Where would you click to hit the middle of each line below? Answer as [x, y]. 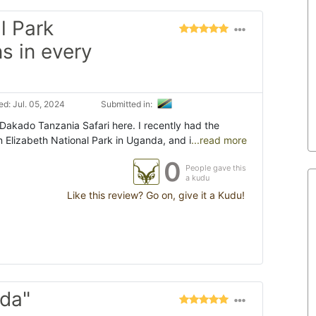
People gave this [216, 168]
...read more [219, 140]
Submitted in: [128, 104]
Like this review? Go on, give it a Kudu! [154, 195]
